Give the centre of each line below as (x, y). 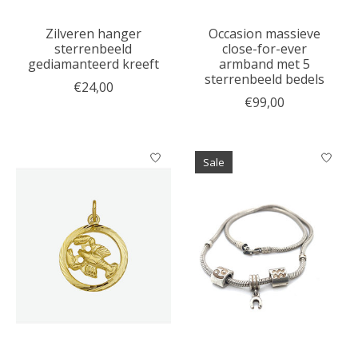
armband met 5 (264, 64)
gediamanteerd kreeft (93, 64)
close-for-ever (264, 48)
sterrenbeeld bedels (264, 79)
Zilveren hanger (93, 33)
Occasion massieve (264, 33)
